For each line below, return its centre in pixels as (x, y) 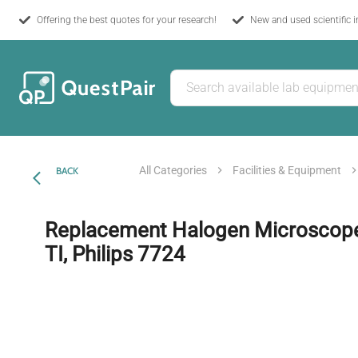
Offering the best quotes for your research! (127, 20)
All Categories (173, 170)
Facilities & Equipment (287, 170)
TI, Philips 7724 (115, 254)
